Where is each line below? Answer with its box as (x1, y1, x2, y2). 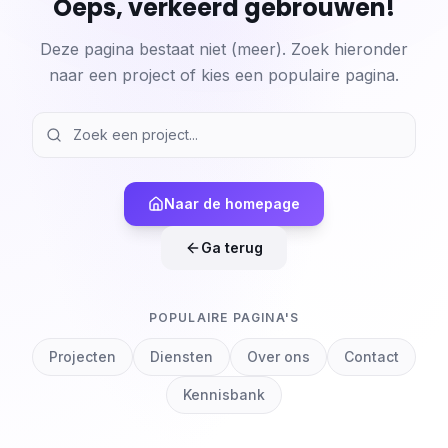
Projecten (49, 348, 116, 365)
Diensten (150, 348, 213, 365)
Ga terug (201, 239, 263, 256)
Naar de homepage (164, 195, 300, 212)
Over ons (247, 348, 310, 365)
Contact (344, 348, 399, 365)
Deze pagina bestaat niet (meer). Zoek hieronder (40, 39, 408, 59)
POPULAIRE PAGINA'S (148, 310, 300, 325)
